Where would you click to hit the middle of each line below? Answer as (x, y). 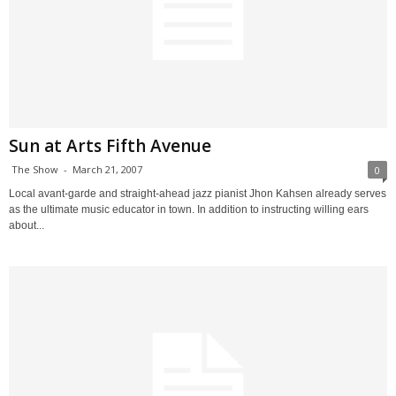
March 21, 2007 (107, 169)
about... (27, 225)
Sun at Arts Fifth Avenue (110, 145)
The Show (35, 169)
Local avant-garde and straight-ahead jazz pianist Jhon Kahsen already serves (198, 193)
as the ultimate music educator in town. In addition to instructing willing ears (189, 209)
